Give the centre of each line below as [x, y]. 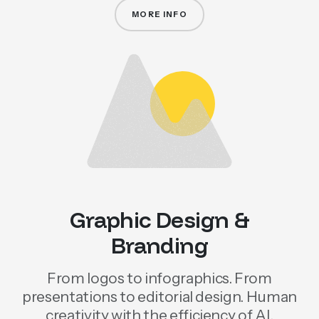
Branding [159, 245]
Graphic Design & [159, 219]
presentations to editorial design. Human [159, 297]
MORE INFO [159, 15]
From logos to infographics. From [159, 278]
